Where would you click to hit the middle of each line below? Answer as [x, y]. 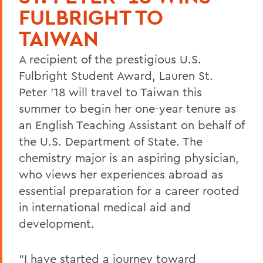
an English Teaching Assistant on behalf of [131, 124]
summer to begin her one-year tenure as [127, 108]
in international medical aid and [105, 207]
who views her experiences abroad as [121, 174]
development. [57, 223]
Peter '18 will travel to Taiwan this [110, 92]
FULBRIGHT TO [91, 17]
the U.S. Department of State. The [111, 141]
